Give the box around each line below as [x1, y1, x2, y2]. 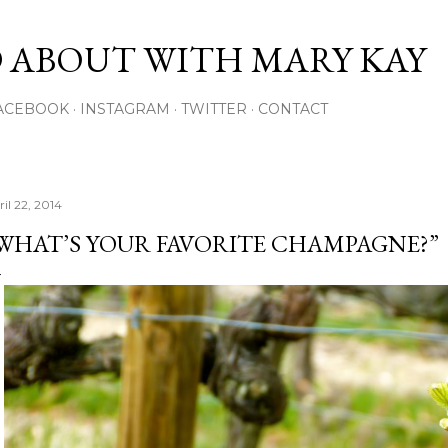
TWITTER [181, 100, 247, 118]
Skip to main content [142, 12, 306, 38]
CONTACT [258, 100, 328, 118]
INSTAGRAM [80, 100, 170, 118]
